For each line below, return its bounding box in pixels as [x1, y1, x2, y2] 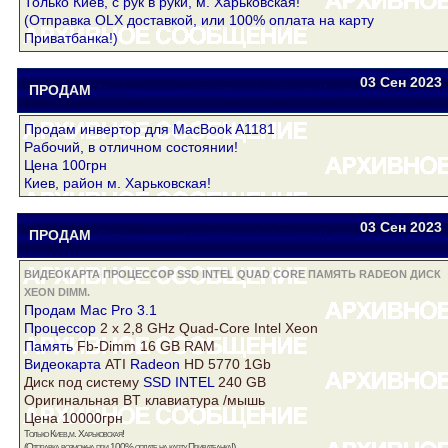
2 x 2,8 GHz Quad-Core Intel [96, 320, 285, 337]
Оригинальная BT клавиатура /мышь [24, 392, 265, 409]
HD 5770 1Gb [180, 356, 271, 373]
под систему [54, 374, 143, 391]
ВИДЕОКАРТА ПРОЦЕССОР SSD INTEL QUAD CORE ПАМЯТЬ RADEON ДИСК [24, 268, 441, 281]
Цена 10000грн [24, 410, 123, 427]
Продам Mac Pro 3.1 [24, 302, 157, 319]
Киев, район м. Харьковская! [24, 175, 211, 192]
